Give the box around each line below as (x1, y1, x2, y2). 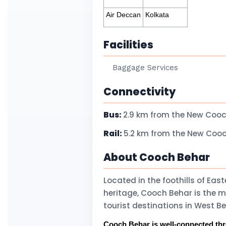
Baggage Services (112, 63, 179, 72)
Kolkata (143, 11, 169, 19)
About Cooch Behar (103, 150, 210, 164)
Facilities (103, 37, 153, 52)
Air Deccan (104, 11, 143, 19)
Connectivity (103, 84, 176, 99)
